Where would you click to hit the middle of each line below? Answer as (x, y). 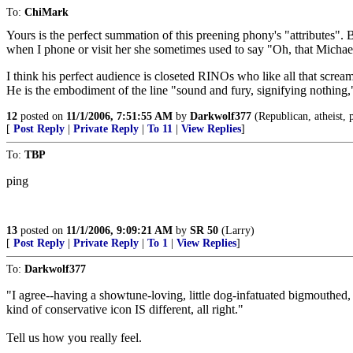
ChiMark (46, 12)
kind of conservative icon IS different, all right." (125, 309)
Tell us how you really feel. (74, 338)
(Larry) (236, 230)
